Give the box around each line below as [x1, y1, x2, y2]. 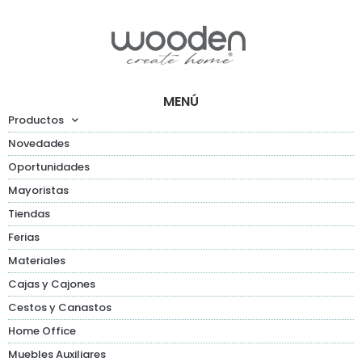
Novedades [8, 135, 69, 151]
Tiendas [8, 205, 50, 221]
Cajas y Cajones [8, 276, 95, 292]
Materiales [8, 252, 65, 268]
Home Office [8, 322, 76, 339]
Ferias [8, 229, 40, 245]
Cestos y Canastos [8, 299, 112, 315]
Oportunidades [8, 158, 90, 175]
